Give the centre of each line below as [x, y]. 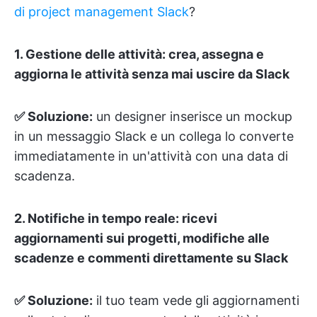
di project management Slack [102, 12]
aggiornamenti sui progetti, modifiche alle [142, 238]
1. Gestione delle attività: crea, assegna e [139, 54]
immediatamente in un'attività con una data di [151, 156]
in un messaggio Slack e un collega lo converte [154, 136]
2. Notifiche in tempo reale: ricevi [116, 218]
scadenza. [45, 176]
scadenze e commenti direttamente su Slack [151, 258]
